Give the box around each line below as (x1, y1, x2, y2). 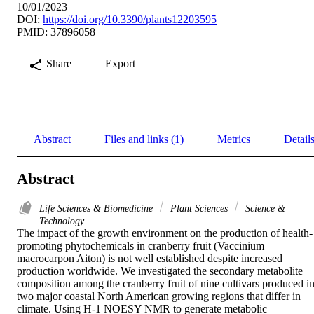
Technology (39, 215, 84, 227)
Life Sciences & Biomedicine (39, 203, 156, 214)
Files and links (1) (104, 132, 184, 145)
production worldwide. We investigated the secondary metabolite (17, 265, 303, 278)
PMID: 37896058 (17, 25, 95, 38)
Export (105, 57, 135, 69)
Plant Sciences (168, 203, 231, 214)
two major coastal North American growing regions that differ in (17, 290, 301, 303)
